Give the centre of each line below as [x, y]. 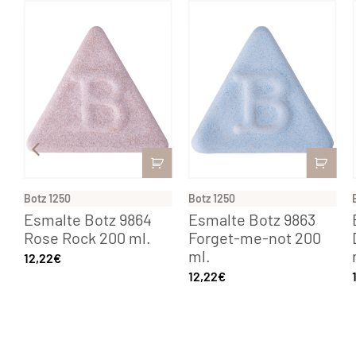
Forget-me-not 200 [254, 238]
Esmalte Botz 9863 [252, 220]
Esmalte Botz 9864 [87, 220]
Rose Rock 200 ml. [87, 238]
